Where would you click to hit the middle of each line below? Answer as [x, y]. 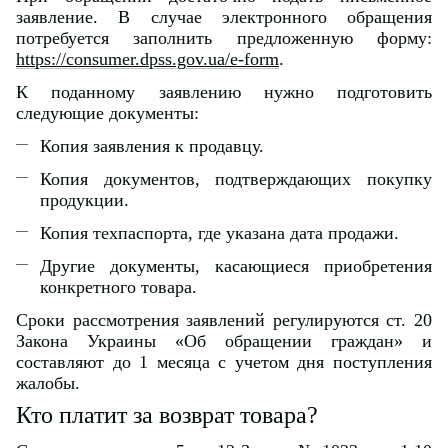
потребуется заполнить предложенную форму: [224, 37]
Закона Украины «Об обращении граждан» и [224, 340]
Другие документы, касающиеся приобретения [236, 265]
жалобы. [48, 382]
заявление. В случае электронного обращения [224, 16]
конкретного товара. [118, 286]
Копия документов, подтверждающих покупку [236, 178]
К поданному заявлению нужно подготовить [224, 91]
